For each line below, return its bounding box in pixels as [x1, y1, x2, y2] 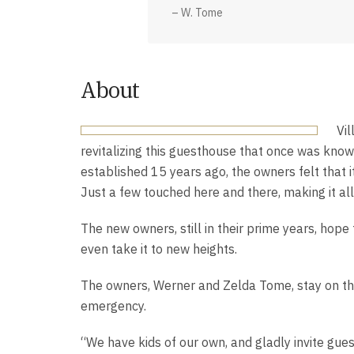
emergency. [81, 297, 146, 314]
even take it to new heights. [81, 240, 237, 257]
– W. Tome [171, 5, 223, 20]
